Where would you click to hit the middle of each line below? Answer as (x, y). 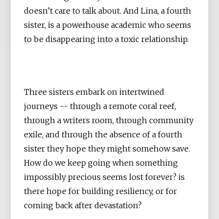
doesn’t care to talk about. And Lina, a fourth (108, 11)
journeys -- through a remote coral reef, (100, 106)
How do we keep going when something (101, 163)
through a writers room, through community (109, 120)
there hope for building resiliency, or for (101, 191)
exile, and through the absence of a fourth (103, 135)
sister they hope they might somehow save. (107, 149)
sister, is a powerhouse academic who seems (108, 25)
